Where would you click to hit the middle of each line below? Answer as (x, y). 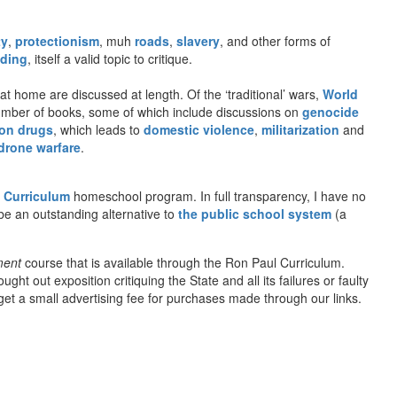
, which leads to (98, 129)
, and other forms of (275, 40)
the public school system (255, 213)
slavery (198, 40)
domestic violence (199, 129)
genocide (331, 111)
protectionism (57, 40)
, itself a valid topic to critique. (110, 58)
